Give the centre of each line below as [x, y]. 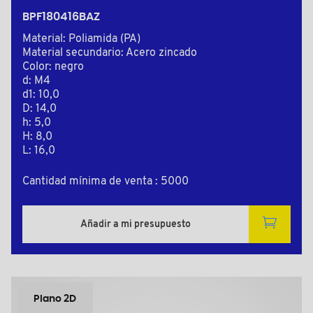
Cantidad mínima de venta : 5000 [105, 182]
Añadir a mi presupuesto [136, 224]
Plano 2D [55, 299]
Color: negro [53, 67]
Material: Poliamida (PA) [81, 39]
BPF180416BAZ [61, 17]
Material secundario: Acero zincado [110, 53]
